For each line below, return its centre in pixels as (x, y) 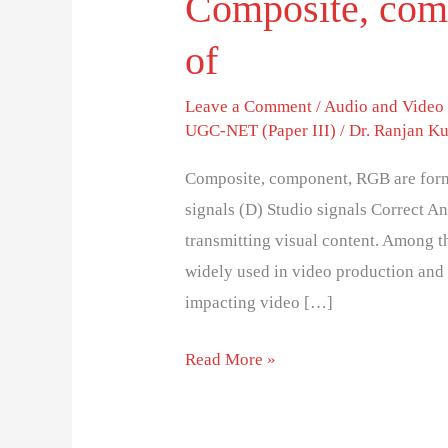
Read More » (231, 359)
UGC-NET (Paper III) (261, 130)
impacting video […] (259, 303)
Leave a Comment (249, 106)
